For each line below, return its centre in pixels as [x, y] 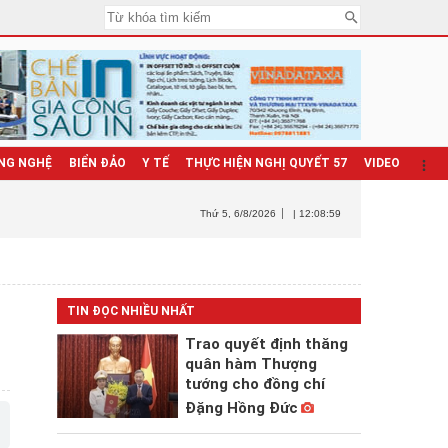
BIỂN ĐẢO [97, 163]
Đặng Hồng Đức [241, 408]
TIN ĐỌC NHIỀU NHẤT [130, 311]
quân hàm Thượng [250, 364]
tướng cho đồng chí [254, 384]
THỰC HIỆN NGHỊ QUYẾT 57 [266, 163]
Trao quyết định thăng [266, 344]
